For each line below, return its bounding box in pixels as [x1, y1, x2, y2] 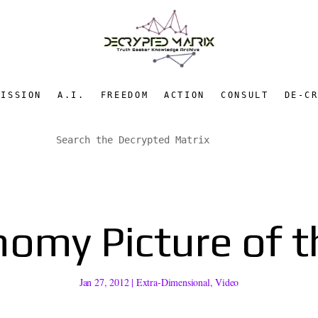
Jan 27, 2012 [79, 275, 129, 289]
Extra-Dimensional [136, 275, 210, 289]
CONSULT [221, 89, 269, 100]
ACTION [164, 89, 206, 100]
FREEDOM [100, 89, 149, 100]
